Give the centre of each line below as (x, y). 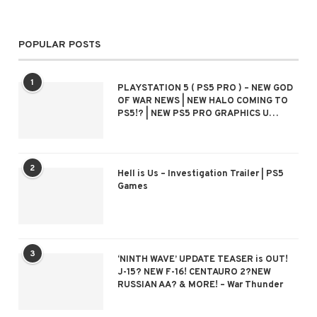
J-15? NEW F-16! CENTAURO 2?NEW (194, 272)
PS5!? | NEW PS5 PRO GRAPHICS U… (198, 114)
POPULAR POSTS (59, 45)
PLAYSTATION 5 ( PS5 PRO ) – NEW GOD (205, 88)
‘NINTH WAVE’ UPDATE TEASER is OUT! (202, 259)
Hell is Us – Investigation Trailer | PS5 (200, 174)
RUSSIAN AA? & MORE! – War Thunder (200, 285)
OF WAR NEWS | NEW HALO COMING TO (202, 101)
